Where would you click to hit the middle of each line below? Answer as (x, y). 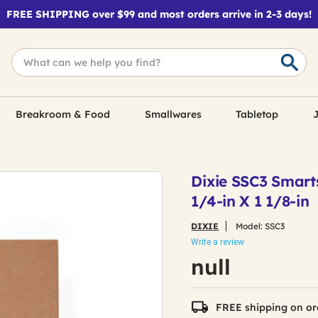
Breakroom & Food (63, 114)
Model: (250, 226)
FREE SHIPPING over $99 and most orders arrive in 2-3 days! (159, 14)
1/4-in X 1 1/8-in (250, 201)
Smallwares (173, 114)
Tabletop (257, 114)
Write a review (218, 242)
